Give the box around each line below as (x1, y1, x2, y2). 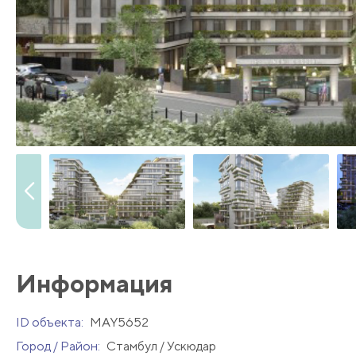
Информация (16, 269, 172, 299)
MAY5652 (90, 315, 149, 331)
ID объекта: (16, 315, 86, 331)
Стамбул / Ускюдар (106, 339, 216, 354)
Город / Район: (16, 339, 103, 354)
